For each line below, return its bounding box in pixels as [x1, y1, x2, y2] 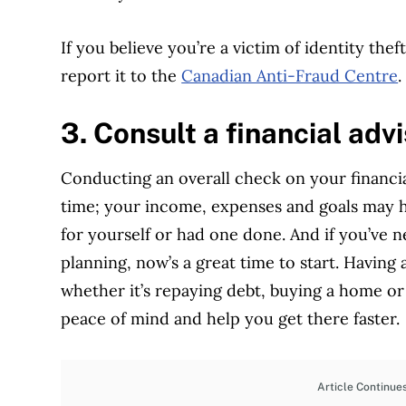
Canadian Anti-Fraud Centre [181, 65, 399, 87]
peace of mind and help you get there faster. [61, 307, 401, 329]
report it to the [61, 65, 182, 87]
